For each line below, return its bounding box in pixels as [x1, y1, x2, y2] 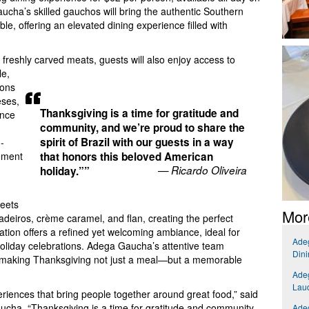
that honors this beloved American [40, 149, 214, 165]
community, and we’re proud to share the [40, 120, 246, 136]
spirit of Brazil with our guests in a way [40, 134, 235, 150]
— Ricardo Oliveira [158, 163, 248, 178]
